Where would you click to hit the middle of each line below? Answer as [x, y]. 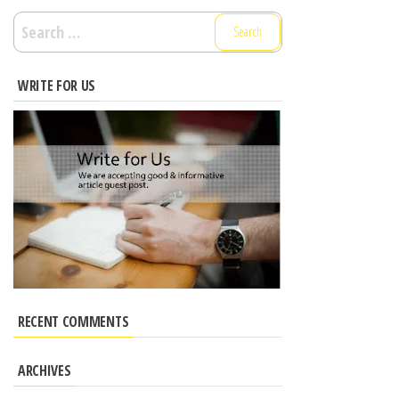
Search [34, 23]
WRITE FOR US [57, 85]
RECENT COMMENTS [73, 321]
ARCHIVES [45, 370]
